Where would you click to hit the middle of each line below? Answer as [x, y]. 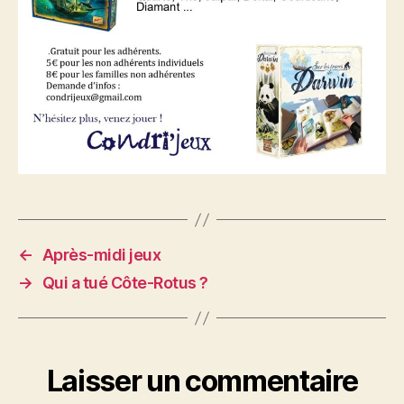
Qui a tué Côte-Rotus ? [125, 283]
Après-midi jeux [101, 255]
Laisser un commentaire [202, 381]
